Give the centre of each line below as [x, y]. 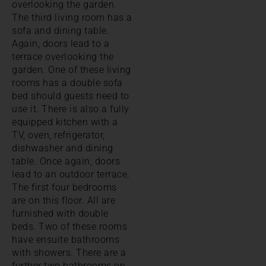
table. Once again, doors [66, 161]
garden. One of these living [72, 69]
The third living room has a [72, 17]
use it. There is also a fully [71, 109]
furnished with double [60, 213]
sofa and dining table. [61, 30]
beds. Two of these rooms [69, 226]
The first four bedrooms [64, 187]
